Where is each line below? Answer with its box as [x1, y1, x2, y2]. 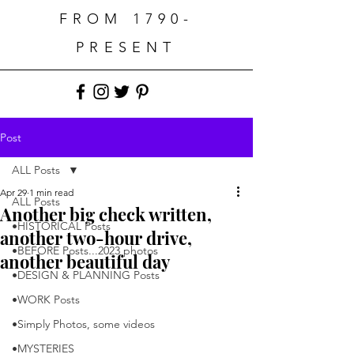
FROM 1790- [58, 10, 194, 28]
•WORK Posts [12, 292, 80, 307]
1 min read [29, 186, 73, 198]
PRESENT [76, 39, 177, 56]
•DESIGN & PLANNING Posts [12, 268, 160, 282]
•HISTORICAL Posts [12, 219, 111, 233]
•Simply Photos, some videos [12, 317, 155, 331]
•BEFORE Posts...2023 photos [12, 243, 158, 258]
